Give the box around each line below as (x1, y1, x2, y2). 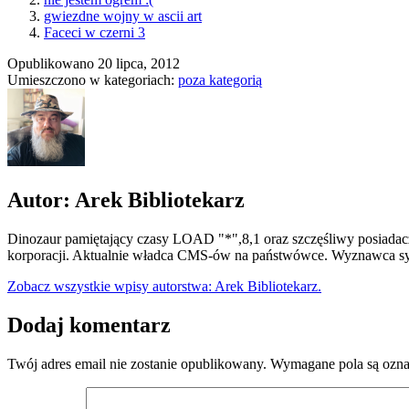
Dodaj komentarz (7, 312, 171, 337)
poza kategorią (178, 72, 262, 89)
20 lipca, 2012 (98, 56, 180, 72)
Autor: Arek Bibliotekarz (7, 188, 245, 213)
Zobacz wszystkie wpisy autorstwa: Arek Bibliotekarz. (7, 278, 321, 295)
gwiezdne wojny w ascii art (44, 8, 202, 25)
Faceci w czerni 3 (44, 25, 145, 41)
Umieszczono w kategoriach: (7, 72, 178, 89)
